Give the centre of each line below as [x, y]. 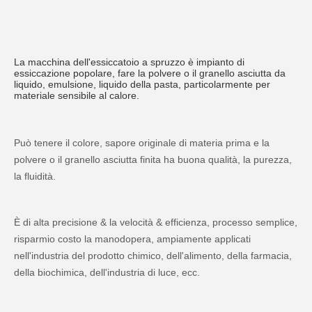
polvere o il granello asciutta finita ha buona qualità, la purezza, [153, 159]
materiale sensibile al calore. [77, 95]
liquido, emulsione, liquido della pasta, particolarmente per [142, 84]
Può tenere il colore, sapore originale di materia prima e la [142, 143]
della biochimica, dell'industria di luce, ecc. [107, 272]
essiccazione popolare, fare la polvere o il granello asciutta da [150, 73]
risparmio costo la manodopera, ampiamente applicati [132, 239]
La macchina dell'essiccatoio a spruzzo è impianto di [129, 62]
